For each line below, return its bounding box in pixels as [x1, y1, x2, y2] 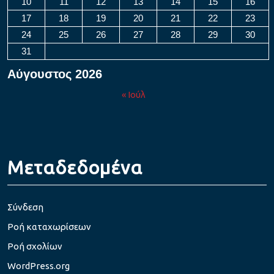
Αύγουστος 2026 [7, 67, 102, 81]
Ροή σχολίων [7, 240, 62, 251]
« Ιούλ [121, 89, 146, 100]
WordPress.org [7, 260, 70, 271]
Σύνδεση [7, 201, 43, 212]
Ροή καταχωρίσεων [7, 221, 91, 232]
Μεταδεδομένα [7, 157, 143, 178]
